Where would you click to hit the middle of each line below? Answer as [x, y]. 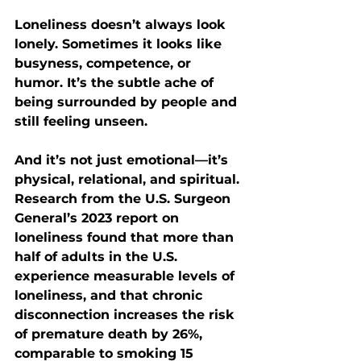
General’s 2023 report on [99, 218]
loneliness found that [89, 237]
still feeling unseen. [81, 121]
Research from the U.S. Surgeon [124, 198]
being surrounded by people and [128, 102]
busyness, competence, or [105, 63]
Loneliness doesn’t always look [122, 24]
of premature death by [93, 334]
